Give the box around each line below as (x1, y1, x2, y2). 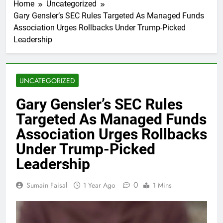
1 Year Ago (83, 180, 115, 190)
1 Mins (153, 180, 172, 190)
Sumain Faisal (26, 180, 67, 190)
